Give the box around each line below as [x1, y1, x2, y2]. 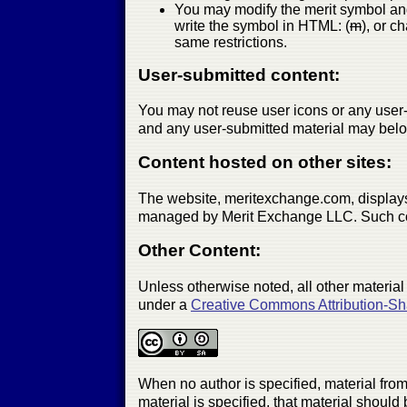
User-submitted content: [138, 65, 340, 84]
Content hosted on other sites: [138, 153, 392, 173]
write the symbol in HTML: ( [174, 17, 350, 34]
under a [138, 296, 191, 313]
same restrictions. [174, 34, 287, 50]
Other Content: [138, 241, 261, 261]
